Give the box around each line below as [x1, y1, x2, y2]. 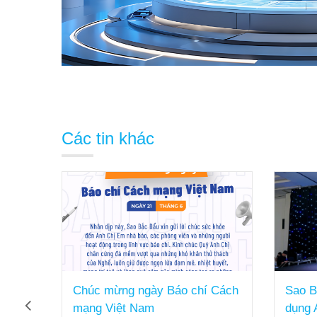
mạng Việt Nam [73, 301, 154, 316]
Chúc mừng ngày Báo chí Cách [73, 284, 238, 298]
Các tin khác [62, 129, 154, 149]
